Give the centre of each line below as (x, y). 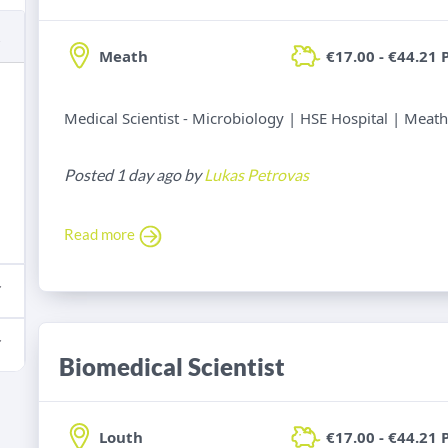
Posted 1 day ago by (134, 175)
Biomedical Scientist (172, 367)
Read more (101, 234)
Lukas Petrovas (256, 175)
